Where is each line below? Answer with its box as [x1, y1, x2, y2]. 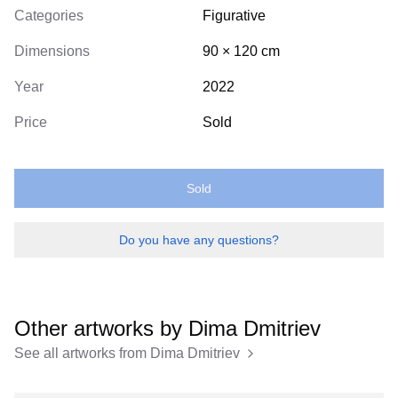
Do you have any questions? [119, 233, 279, 247]
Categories [14, 8, 84, 23]
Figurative [203, 8, 266, 23]
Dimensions [14, 44, 90, 59]
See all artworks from [14, 346, 147, 361]
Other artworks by [14, 316, 182, 340]
